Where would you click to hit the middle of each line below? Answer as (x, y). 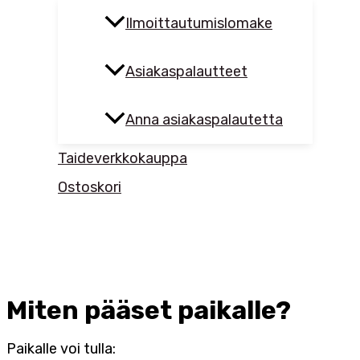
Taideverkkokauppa (123, 159)
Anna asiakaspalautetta (204, 120)
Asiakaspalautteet (186, 72)
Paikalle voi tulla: (61, 348)
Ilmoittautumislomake (199, 24)
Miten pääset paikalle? (149, 310)
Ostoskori (90, 188)
